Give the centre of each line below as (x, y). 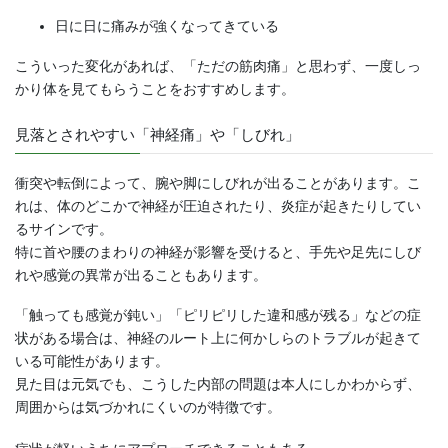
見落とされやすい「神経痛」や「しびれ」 (157, 134)
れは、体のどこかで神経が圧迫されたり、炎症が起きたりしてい (218, 206)
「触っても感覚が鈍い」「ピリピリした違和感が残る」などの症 (218, 315)
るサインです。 (64, 229)
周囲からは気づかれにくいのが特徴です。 (148, 407)
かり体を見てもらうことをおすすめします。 (155, 88)
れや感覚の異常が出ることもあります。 (141, 275)
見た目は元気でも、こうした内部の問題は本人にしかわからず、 (218, 384)
